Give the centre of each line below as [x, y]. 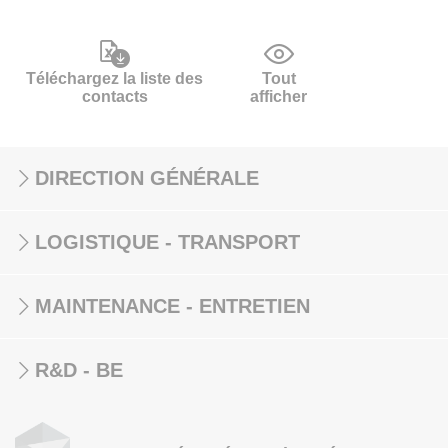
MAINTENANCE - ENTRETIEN [172, 306]
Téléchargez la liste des [114, 78]
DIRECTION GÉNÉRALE [147, 178]
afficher [279, 96]
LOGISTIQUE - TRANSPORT [167, 242]
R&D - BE [79, 370]
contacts [114, 96]
